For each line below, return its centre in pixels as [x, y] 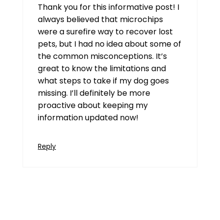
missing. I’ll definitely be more [94, 93]
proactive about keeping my [93, 106]
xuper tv [39, 202]
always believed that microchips [100, 20]
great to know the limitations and [102, 69]
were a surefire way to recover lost [105, 32]
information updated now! [88, 118]
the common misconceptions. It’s [102, 56]
